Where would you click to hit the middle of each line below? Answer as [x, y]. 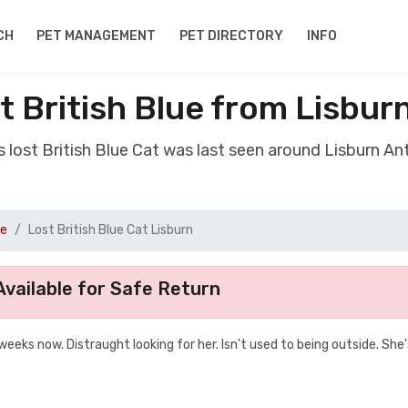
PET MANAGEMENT [97, 36]
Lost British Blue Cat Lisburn [111, 230]
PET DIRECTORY [232, 36]
